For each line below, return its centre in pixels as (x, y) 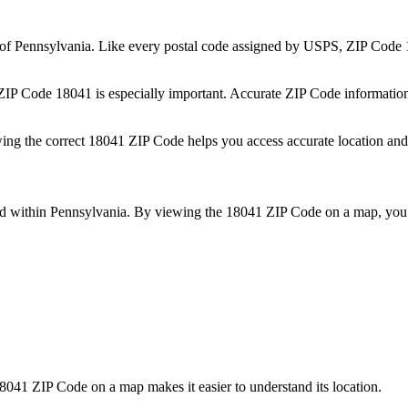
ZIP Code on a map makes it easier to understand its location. (205, 386)
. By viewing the (176, 211)
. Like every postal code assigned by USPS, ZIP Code (248, 46)
